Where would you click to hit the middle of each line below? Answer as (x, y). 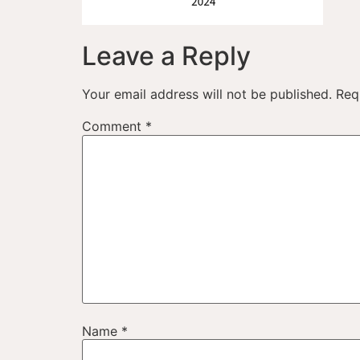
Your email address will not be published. (207, 94)
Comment (114, 127)
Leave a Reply (166, 56)
